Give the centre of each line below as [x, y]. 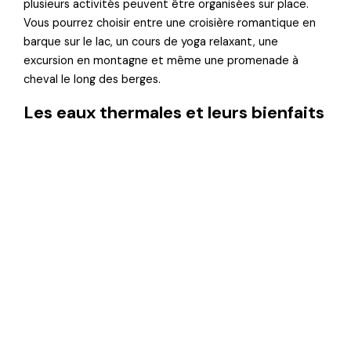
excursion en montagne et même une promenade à [161, 60]
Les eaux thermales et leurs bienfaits [174, 112]
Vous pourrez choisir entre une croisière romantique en [170, 23]
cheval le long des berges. [92, 79]
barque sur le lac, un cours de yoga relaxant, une [151, 42]
